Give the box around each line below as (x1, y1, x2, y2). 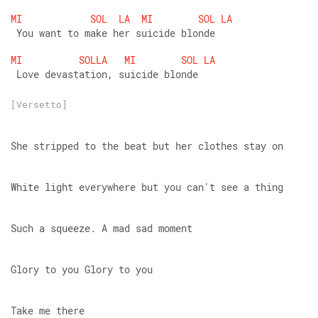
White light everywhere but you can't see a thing (11, 180, 283, 194)
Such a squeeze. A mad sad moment (11, 221, 192, 235)
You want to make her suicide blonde (11, 26, 215, 40)
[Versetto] (11, 98, 67, 111)
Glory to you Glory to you (11, 263, 153, 276)
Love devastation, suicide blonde (11, 67, 198, 81)
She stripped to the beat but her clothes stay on (11, 139, 283, 153)
